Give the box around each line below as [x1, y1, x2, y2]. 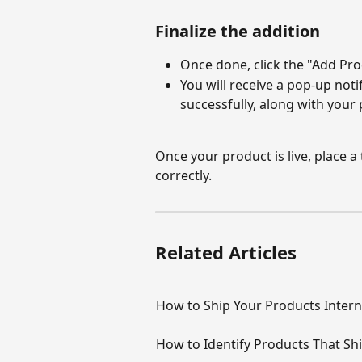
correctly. [155, 166, 212, 184]
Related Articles [155, 239, 297, 264]
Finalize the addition [155, 20, 320, 43]
